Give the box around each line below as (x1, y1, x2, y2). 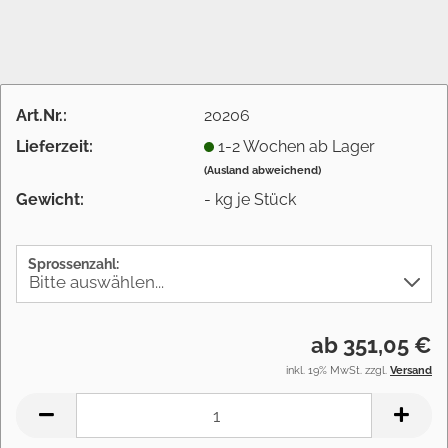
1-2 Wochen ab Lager (218, 136, 376, 156)
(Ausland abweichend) (204, 163, 322, 177)
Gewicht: (16, 189, 84, 209)
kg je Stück (211, 189, 297, 209)
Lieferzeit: (16, 136, 93, 156)
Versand (390, 364, 432, 377)
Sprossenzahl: (28, 256, 119, 272)
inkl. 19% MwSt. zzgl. (286, 364, 390, 377)
